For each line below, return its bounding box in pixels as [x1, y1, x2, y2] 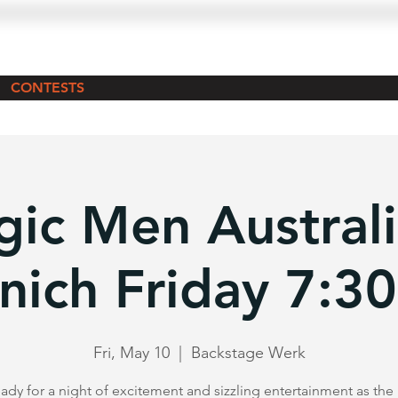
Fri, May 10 [92, 342, 170, 362]
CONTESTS [11, 78, 84, 96]
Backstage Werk [190, 342, 306, 362]
